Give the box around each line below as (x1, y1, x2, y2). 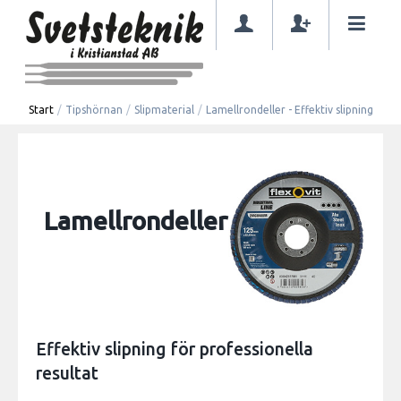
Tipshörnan (64, 103, 123, 115)
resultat (36, 363, 98, 383)
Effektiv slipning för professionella (36, 338, 313, 359)
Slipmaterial (133, 103, 194, 115)
